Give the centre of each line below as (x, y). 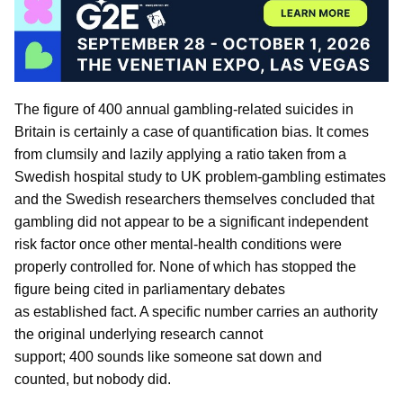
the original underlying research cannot (139, 335)
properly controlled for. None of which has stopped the (185, 267)
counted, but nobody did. (93, 380)
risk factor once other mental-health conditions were (178, 245)
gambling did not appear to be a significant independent (191, 222)
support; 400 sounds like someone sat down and (168, 357)
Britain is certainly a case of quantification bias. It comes (192, 132)
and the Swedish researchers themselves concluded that (194, 200)
